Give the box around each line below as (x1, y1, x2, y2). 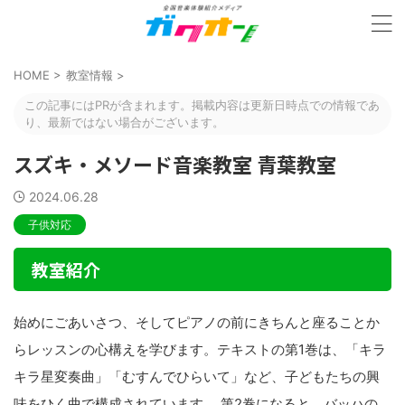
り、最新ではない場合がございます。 (24, 115, 224, 129)
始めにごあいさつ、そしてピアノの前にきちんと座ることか (14, 314, 380, 331)
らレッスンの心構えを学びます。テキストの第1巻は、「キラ (14, 341, 386, 358)
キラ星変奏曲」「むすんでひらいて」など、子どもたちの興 (14, 368, 380, 385)
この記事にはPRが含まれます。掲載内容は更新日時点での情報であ (24, 98, 380, 112)
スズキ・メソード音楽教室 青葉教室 (14, 149, 336, 178)
